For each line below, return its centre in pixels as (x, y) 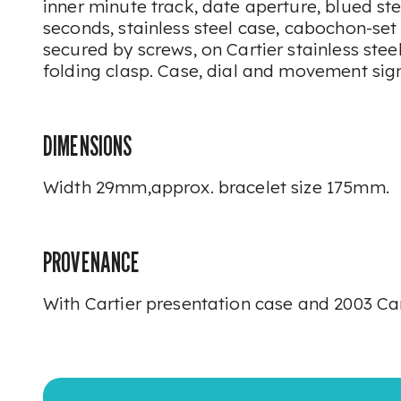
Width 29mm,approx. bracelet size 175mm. (216, 187)
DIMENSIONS (88, 146)
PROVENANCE (92, 262)
